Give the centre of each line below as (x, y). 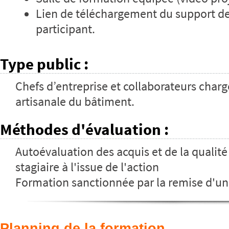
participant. (65, 29)
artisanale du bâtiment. (75, 102)
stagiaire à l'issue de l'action (87, 167)
